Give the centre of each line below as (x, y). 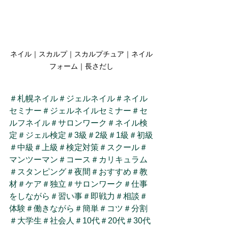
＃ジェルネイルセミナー (87, 110)
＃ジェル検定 (42, 135)
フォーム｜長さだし (81, 66)
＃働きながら (50, 208)
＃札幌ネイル (34, 98)
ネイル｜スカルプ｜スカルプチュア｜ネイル (81, 54)
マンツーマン (34, 159)
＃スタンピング (38, 172)
